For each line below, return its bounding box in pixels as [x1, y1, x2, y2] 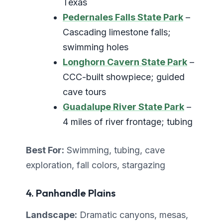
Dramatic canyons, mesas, [77, 210, 188, 221]
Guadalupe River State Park [63, 102, 184, 112]
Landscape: [26, 210, 77, 221]
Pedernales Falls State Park [63, 12, 183, 23]
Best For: [26, 145, 64, 156]
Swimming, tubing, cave [64, 145, 165, 156]
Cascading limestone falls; [63, 27, 171, 38]
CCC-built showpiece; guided [63, 72, 185, 83]
